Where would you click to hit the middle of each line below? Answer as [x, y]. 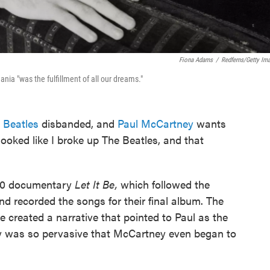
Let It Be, [96, 184]
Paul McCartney [155, 123]
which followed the [164, 184]
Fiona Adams [196, 60]
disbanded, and [78, 123]
